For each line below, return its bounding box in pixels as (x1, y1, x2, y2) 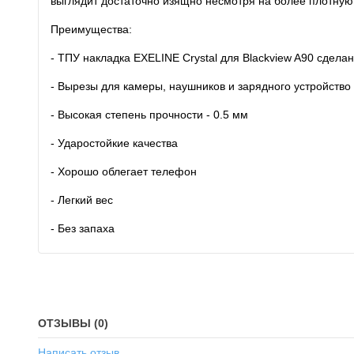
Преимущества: (51, 23, 132, 36)
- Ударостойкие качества (51, 137, 178, 149)
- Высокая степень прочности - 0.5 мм (51, 108, 248, 121)
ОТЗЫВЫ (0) (38, 317, 108, 330)
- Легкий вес (51, 194, 113, 206)
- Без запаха (51, 222, 115, 235)
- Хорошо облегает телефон (51, 165, 197, 178)
